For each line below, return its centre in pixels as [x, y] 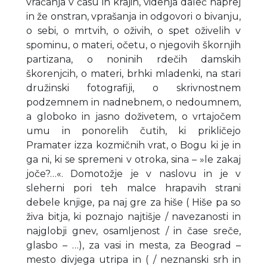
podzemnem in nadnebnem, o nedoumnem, [133, 102]
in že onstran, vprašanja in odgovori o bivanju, [133, 16]
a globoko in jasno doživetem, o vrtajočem [133, 116]
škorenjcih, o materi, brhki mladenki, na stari [133, 73]
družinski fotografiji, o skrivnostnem [133, 88]
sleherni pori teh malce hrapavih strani [133, 188]
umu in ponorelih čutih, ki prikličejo [133, 131]
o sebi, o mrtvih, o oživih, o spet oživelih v [133, 30]
